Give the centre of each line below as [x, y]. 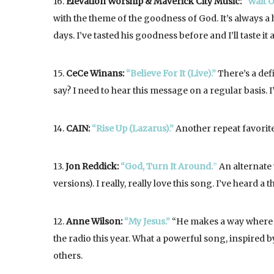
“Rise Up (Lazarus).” [133, 128]
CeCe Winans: [96, 73]
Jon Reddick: [93, 166]
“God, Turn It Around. [167, 166]
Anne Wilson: [95, 221]
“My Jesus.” [147, 221]
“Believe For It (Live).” [171, 73]
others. [68, 256]
